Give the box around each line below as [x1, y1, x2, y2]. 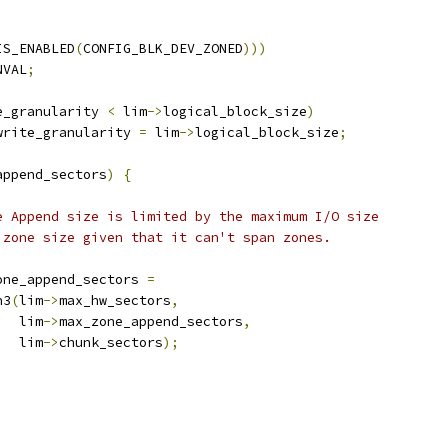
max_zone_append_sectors [59, 313, 243, 330]
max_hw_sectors [59, 292, 171, 309]
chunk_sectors [59, 334, 163, 351]
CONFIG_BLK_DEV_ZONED [83, 40, 243, 57]
